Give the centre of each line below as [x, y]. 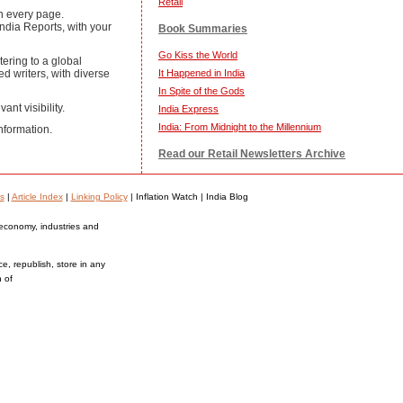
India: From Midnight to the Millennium [240, 127]
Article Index [37, 197]
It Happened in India [201, 73]
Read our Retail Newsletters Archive [252, 154]
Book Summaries [203, 29]
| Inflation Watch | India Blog [188, 197]
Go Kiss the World [198, 55]
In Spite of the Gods [201, 91]
